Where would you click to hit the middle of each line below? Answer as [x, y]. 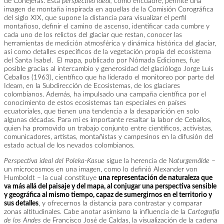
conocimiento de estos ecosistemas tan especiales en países [95, 103]
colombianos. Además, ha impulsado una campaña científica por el [105, 94]
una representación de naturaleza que [155, 178]
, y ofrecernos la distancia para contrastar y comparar [120, 203]
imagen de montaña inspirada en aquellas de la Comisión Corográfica [109, 9]
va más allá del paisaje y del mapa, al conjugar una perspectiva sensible [110, 186]
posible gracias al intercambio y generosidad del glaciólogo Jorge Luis [109, 69]
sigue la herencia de [136, 161]
